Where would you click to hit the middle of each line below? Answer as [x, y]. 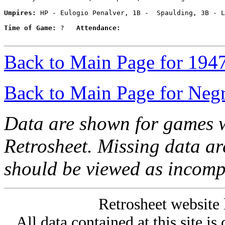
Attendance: [98, 28]
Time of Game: [30, 28]
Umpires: [20, 13]
